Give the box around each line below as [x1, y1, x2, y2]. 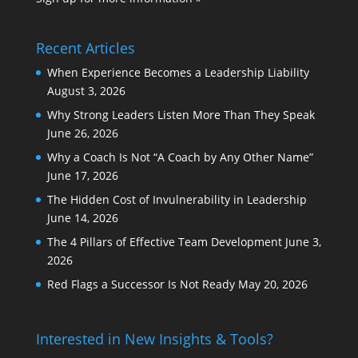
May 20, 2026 [237, 276, 308, 292]
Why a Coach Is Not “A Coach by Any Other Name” [46, 149, 313, 165]
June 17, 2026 [46, 167, 118, 183]
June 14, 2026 [46, 209, 118, 225]
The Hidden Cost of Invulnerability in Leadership [46, 191, 307, 207]
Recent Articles [35, 38, 135, 58]
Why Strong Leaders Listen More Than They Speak [46, 106, 315, 122]
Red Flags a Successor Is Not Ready [46, 276, 235, 292]
